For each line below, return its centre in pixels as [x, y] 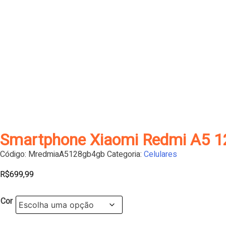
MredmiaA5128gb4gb [68, 154]
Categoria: [125, 154]
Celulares [160, 154]
